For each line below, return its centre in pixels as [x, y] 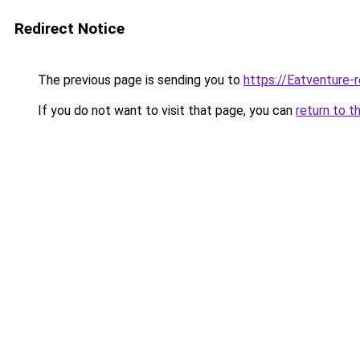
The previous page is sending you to [139, 80]
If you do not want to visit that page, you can [165, 110]
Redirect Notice [70, 29]
